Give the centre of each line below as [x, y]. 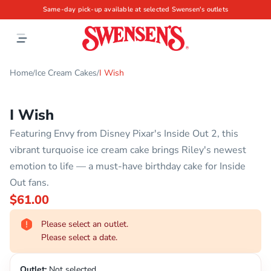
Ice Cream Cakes [66, 73]
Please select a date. [79, 237]
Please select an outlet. [85, 224]
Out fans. [29, 183]
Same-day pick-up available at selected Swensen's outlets [135, 9]
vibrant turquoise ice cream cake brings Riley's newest [128, 150]
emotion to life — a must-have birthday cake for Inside [128, 166]
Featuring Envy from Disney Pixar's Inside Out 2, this [124, 134]
